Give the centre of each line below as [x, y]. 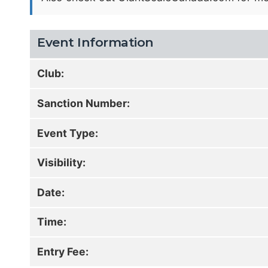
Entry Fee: [63, 251]
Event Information [95, 42]
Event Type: [68, 133]
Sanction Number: [84, 103]
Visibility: [62, 163]
